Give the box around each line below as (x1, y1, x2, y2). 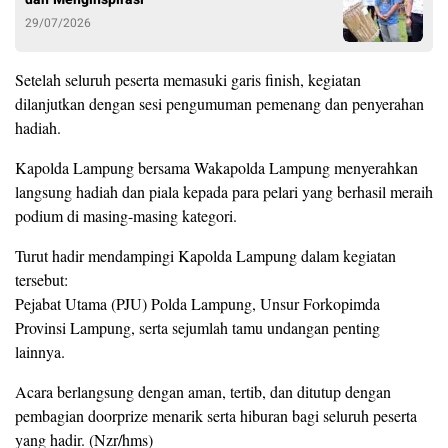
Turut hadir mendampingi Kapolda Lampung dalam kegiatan (15, 245, 396, 267)
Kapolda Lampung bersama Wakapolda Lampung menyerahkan (15, 157, 418, 179)
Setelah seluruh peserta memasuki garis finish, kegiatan (15, 69, 361, 91)
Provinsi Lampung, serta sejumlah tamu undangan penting (15, 317, 380, 339)
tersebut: (15, 269, 68, 291)
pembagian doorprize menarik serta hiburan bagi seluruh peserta (15, 405, 417, 427)
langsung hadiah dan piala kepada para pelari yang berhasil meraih (15, 181, 433, 203)
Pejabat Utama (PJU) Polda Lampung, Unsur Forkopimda (15, 293, 380, 315)
